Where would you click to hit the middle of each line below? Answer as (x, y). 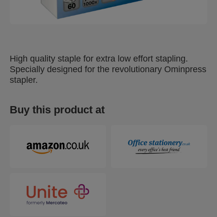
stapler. (24, 80)
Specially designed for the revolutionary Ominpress (108, 69)
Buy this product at (57, 110)
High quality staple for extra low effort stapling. (99, 59)
